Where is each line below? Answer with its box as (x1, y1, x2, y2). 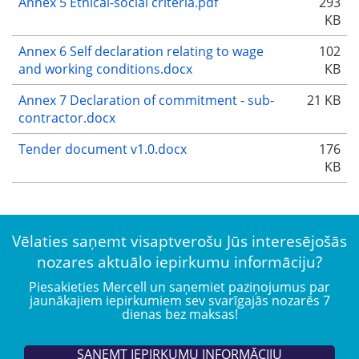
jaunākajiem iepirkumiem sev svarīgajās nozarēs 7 (29, 291, 330, 309)
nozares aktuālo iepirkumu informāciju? (37, 251, 322, 273)
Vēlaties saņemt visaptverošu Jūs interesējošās (12, 230, 347, 252)
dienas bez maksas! (121, 305, 238, 323)
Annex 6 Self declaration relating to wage (18, 42, 264, 61)
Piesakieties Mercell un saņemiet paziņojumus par (29, 277, 330, 296)
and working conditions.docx (18, 60, 192, 79)
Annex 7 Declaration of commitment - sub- (18, 91, 274, 110)
